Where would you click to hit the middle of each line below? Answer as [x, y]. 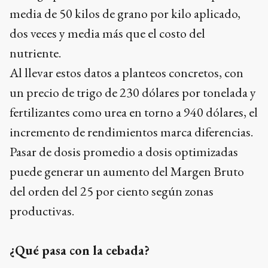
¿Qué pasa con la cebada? [80, 250]
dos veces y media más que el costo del [107, 33]
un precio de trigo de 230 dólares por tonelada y [133, 92]
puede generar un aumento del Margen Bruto [127, 171]
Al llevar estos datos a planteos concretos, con [127, 73]
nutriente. [35, 53]
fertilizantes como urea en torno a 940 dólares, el [134, 112]
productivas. [42, 211]
